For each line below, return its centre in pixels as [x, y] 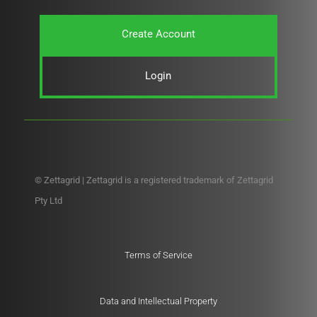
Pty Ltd [48, 200]
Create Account [158, 34]
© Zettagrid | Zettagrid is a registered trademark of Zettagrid [154, 180]
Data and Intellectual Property [158, 301]
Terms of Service [158, 255]
